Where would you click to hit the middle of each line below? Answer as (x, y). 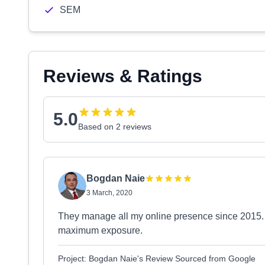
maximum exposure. (100, 230)
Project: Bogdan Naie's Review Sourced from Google (157, 258)
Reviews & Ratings (123, 76)
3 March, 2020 (109, 193)
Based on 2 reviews (115, 127)
